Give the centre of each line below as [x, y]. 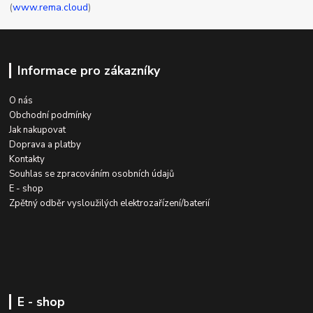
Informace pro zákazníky [88, 70]
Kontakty [27, 159]
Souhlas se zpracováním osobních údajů [92, 174]
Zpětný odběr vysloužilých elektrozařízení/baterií [110, 203]
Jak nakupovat [38, 130]
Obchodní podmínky [51, 115]
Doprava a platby [45, 144]
